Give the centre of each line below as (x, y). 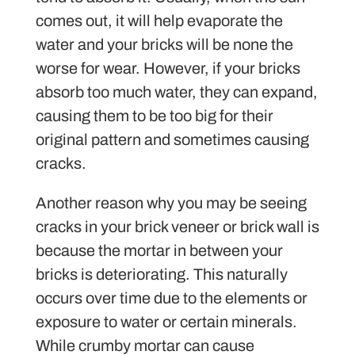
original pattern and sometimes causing (172, 140)
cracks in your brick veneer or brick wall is (177, 227)
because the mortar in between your (159, 251)
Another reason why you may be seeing (171, 203)
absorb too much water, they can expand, (177, 92)
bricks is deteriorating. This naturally (162, 275)
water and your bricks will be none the (164, 45)
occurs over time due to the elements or (172, 298)
